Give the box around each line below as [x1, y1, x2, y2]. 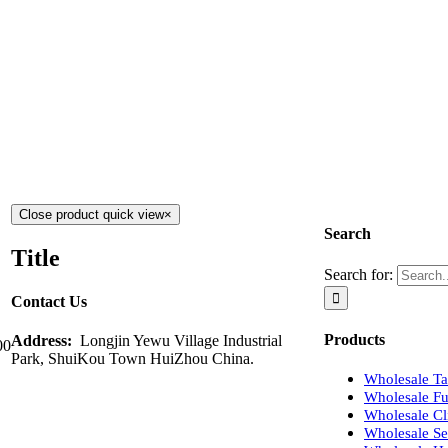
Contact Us [11, 293, 87, 311]
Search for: [324, 265, 393, 283]
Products [324, 330, 385, 348]
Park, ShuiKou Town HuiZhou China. [11, 350, 254, 368]
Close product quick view [19, 207, 164, 222]
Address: [11, 332, 76, 350]
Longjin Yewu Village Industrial [76, 332, 282, 350]
